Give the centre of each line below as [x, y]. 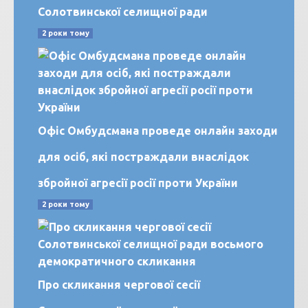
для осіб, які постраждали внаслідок [143, 157]
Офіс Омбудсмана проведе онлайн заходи [158, 131]
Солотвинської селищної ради [123, 12]
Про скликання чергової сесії [119, 285]
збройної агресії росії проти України [138, 183]
